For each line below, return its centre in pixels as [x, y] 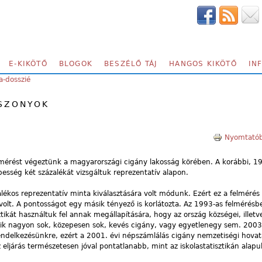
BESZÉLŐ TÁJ [131, 64]
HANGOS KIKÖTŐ [203, 64]
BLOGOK [76, 64]
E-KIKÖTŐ [28, 64]
